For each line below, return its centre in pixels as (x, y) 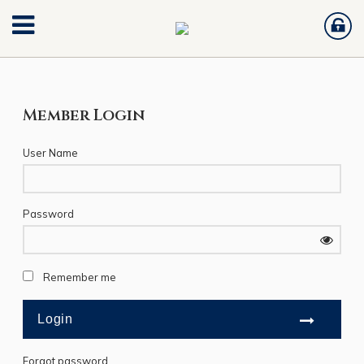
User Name (50, 153)
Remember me (80, 277)
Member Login (84, 115)
